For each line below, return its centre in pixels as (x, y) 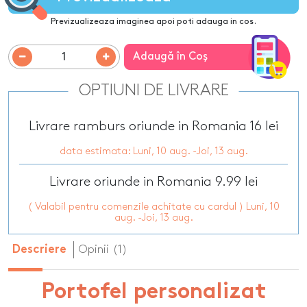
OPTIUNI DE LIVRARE (153, 91)
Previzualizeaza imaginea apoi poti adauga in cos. (153, 22)
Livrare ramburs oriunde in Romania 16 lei (153, 126)
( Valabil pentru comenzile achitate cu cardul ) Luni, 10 (153, 207)
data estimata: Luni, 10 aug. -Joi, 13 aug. (153, 152)
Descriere (39, 250)
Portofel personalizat (153, 293)
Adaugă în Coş (170, 57)
